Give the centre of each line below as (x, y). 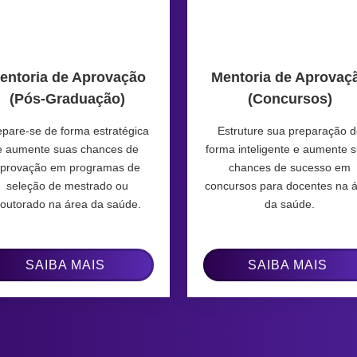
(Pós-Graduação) (67, 98)
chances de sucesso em (290, 167)
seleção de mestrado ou (67, 185)
